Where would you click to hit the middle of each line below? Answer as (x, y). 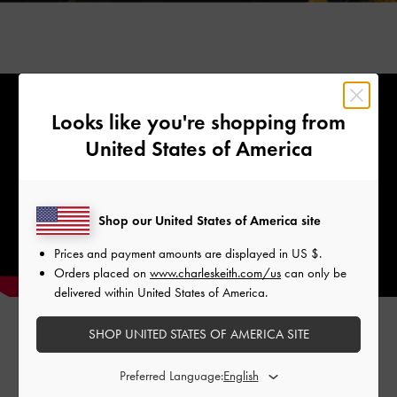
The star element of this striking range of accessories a (198, 378)
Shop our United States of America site (210, 220)
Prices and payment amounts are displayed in (173, 253)
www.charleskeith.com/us (215, 272)
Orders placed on (102, 272)
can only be (314, 272)
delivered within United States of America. (161, 292)
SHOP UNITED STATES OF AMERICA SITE (198, 334)
